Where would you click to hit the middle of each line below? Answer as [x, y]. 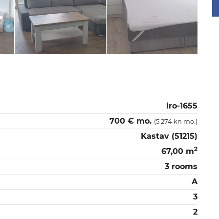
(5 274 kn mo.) [176, 121]
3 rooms [181, 166]
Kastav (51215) [169, 136]
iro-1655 [182, 106]
